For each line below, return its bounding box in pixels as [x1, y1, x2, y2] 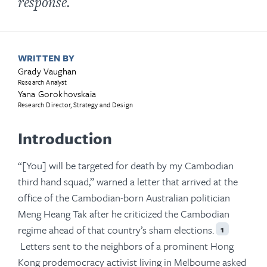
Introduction [18, 126, 112, 150]
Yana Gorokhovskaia [18, 86, 96, 100]
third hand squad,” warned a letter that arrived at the [18, 173, 238, 189]
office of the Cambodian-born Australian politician [18, 190, 230, 205]
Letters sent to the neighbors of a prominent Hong [18, 238, 234, 253]
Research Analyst [18, 76, 67, 87]
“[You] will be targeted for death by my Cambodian [18, 157, 234, 173]
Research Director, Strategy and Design [18, 99, 133, 110]
